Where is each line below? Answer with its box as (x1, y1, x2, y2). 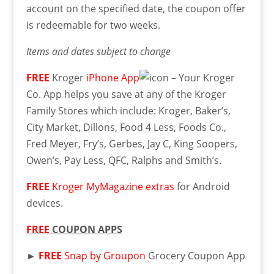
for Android (174, 179, 230, 193)
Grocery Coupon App (145, 248, 245, 262)
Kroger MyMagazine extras (51, 179, 174, 193)
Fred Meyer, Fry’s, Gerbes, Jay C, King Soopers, (26, 136, 237, 150)
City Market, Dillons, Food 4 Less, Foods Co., (26, 120, 226, 134)
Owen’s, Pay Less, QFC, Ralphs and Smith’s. (26, 153, 221, 167)
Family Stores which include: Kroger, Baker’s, (26, 103, 231, 117)
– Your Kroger (168, 70, 235, 84)
